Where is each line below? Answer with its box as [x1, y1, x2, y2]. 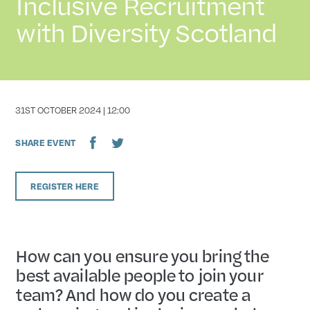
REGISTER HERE [30, 180, 100, 192]
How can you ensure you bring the [15, 243, 269, 268]
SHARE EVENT [15, 137, 76, 149]
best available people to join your [15, 262, 262, 287]
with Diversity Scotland [15, 12, 277, 51]
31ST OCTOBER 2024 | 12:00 [15, 104, 131, 116]
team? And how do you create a [15, 282, 250, 307]
